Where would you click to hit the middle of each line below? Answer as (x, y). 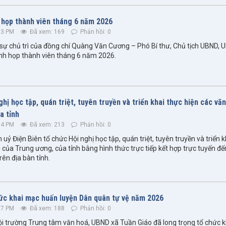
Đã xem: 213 (46, 125)
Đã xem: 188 (46, 209)
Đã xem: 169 (46, 32)
